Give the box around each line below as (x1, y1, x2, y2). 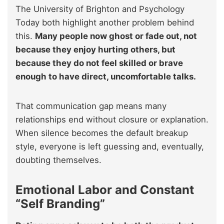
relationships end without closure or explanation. (15, 114, 208, 125)
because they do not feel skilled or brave (15, 58, 183, 68)
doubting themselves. (15, 155, 101, 165)
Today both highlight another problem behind (15, 17, 194, 28)
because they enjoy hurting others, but (15, 44, 175, 55)
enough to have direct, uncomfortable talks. (15, 71, 198, 82)
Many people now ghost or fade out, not (35, 31, 197, 41)
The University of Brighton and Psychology (15, 4, 184, 14)
